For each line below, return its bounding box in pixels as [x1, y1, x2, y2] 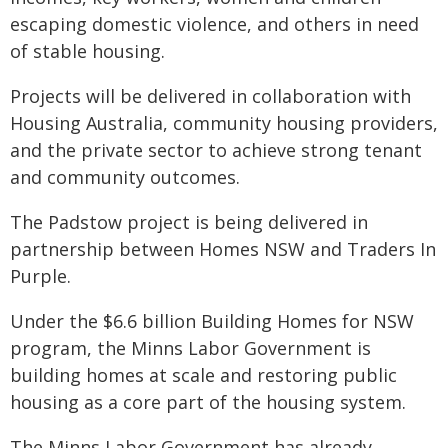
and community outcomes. [10, 165, 240, 189]
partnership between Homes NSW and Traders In [10, 237, 436, 261]
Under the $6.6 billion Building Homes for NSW [10, 309, 414, 333]
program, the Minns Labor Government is [10, 336, 371, 360]
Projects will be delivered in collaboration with [10, 84, 411, 108]
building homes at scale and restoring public [10, 363, 397, 387]
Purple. [10, 264, 71, 288]
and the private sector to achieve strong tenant [10, 138, 422, 162]
